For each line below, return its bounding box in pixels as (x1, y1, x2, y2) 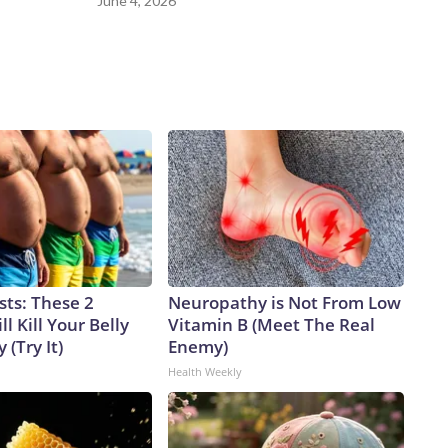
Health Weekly (168, 364, 242, 380)
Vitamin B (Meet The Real (168, 313, 375, 337)
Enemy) (168, 335, 228, 359)
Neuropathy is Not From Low (168, 291, 401, 315)
